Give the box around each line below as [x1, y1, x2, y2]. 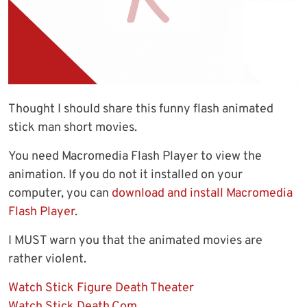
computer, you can [8, 186, 112, 202]
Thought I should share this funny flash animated [8, 101, 273, 118]
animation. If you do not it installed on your [8, 167, 243, 184]
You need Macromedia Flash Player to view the [8, 149, 262, 165]
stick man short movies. [8, 120, 137, 136]
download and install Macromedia [112, 186, 293, 202]
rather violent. [8, 251, 86, 268]
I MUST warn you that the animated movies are [8, 233, 262, 249]
